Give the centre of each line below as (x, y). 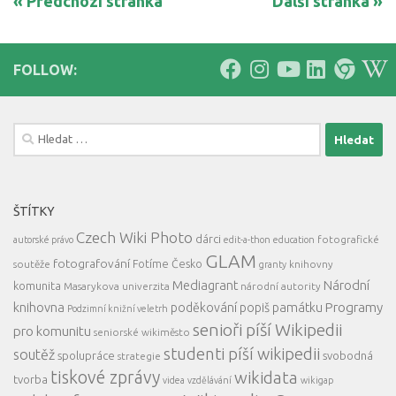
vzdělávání (209, 381)
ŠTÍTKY (34, 212)
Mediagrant (205, 286)
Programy (354, 308)
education (294, 240)
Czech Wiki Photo (134, 238)
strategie (139, 356)
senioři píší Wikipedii (267, 330)
